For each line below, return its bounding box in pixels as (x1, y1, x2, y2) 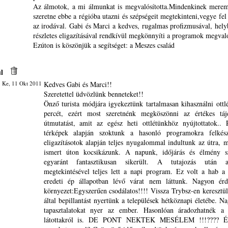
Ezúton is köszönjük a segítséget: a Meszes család (33, 40, 175, 50)
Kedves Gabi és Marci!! (43, 79, 112, 89)
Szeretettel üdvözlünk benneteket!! (43, 89, 144, 99)
